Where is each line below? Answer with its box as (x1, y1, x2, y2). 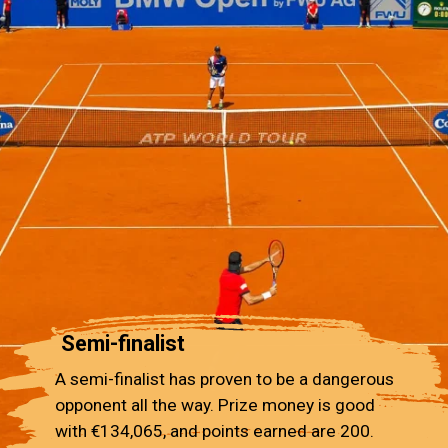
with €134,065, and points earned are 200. (55, 420, 375, 441)
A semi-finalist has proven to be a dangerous (55, 368, 395, 389)
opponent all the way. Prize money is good (55, 394, 376, 415)
